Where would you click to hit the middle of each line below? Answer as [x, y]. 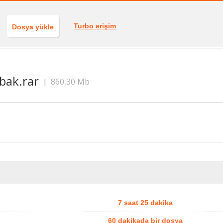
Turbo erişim [95, 26]
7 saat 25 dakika [145, 203]
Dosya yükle [33, 27]
